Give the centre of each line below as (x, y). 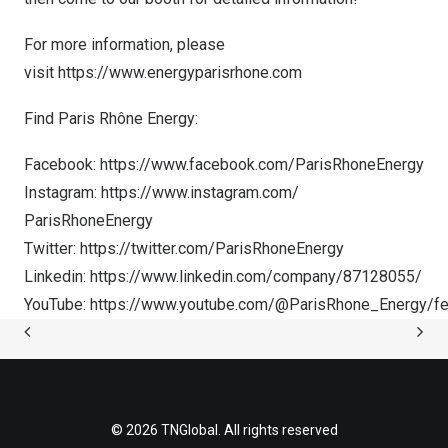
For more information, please (124, 44)
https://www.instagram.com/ (200, 192)
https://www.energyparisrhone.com (180, 72)
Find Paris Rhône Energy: (111, 118)
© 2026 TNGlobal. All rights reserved (224, 430)
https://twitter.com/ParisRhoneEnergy (212, 248)
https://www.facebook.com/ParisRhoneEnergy (262, 164)
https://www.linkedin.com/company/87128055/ (256, 276)
